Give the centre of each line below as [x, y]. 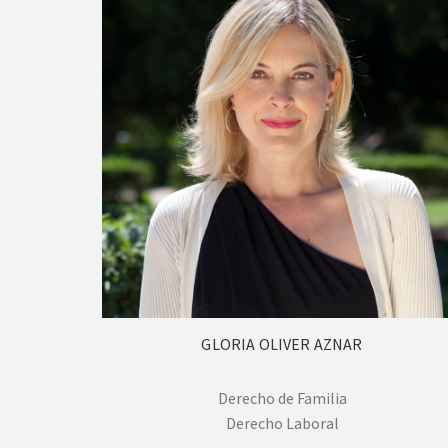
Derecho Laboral [282, 423]
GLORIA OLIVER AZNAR [282, 344]
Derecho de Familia [282, 398]
